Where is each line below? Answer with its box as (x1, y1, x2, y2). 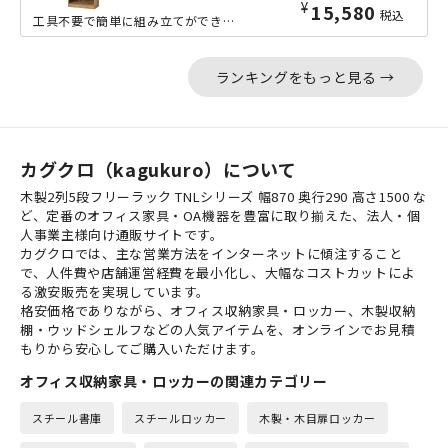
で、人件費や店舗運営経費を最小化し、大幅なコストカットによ (20, 263, 415, 283)
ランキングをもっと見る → (215, 66, 395, 87)
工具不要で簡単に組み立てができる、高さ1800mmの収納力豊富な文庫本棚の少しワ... (222, 12, 234, 30)
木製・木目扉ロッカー (259, 410, 376, 427)
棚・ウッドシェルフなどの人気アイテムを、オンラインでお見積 (20, 320, 415, 340)
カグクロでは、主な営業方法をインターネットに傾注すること (20, 244, 403, 264)
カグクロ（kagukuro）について (20, 156, 297, 183)
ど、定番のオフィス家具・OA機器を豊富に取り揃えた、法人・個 (20, 206, 421, 226)
